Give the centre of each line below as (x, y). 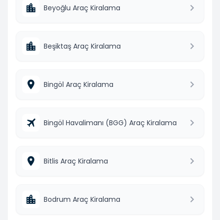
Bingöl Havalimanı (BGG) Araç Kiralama (110, 123)
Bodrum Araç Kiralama (82, 199)
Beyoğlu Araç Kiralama (82, 8)
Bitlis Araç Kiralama (76, 161)
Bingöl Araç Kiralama (79, 84)
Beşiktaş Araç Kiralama (82, 46)
